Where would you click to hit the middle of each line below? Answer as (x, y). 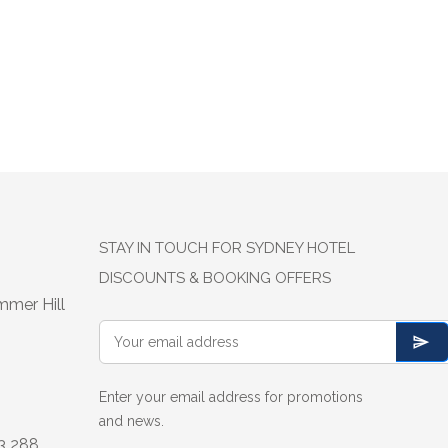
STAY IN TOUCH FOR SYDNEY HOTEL (226, 247)
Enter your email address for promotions (230, 396)
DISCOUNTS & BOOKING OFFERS (214, 277)
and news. (131, 420)
